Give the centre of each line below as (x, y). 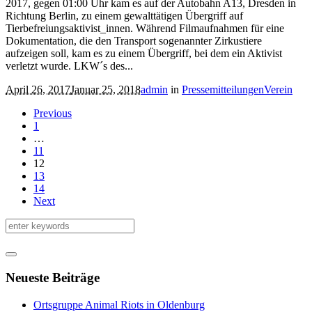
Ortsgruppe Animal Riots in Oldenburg (119, 304)
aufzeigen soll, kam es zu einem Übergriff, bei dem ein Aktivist (144, 54)
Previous (53, 114)
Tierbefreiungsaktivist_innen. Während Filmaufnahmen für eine (145, 29)
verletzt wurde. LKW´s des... (69, 66)
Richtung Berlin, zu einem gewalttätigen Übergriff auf (124, 16)
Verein (278, 90)
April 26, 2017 (38, 90)
